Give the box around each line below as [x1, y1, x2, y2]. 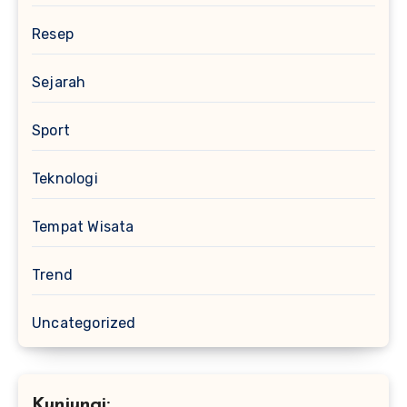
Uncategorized [32, 313, 136, 332]
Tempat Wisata [32, 217, 134, 235]
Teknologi [32, 169, 98, 187]
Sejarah [32, 73, 86, 91]
